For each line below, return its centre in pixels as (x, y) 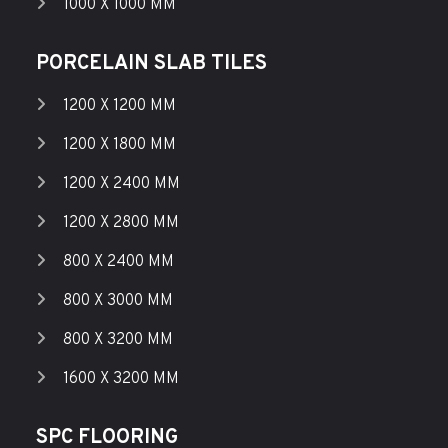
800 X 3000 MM (117, 301)
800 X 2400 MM (118, 262)
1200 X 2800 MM (120, 223)
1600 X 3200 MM (120, 379)
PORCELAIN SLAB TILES (151, 64)
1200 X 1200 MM (119, 106)
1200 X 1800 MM (119, 145)
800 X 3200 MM (117, 340)
